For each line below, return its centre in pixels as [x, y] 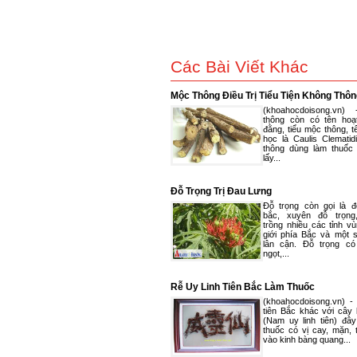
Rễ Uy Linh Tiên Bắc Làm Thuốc [243, 287]
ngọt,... [276, 253]
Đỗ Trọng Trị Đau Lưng [221, 191]
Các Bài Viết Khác [239, 67]
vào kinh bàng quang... [307, 339]
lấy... [272, 158]
